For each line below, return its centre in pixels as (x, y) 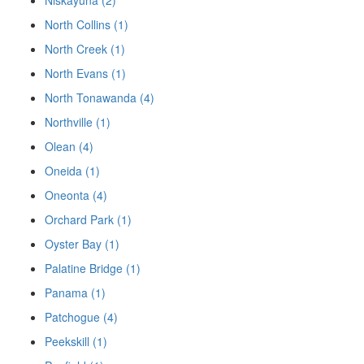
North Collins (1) (87, 25)
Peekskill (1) (76, 342)
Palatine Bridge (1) (93, 269)
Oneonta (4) (76, 195)
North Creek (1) (85, 49)
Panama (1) (75, 293)
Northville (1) (78, 122)
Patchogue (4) (81, 317)
